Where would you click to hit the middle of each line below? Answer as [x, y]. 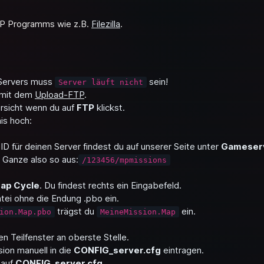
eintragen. [182, 250]
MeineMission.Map [138, 212]
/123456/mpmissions [124, 160]
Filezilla [106, 24]
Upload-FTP [60, 95]
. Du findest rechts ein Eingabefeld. [110, 185]
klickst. [110, 108]
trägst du [76, 211]
